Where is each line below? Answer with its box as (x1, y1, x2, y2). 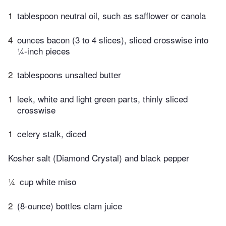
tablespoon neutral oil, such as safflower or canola (17, 9, 206, 22)
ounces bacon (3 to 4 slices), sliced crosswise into (17, 33, 208, 46)
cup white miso (20, 175, 76, 188)
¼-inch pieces (17, 44, 70, 57)
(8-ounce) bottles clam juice (17, 199, 122, 212)
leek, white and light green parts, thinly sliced (17, 92, 188, 105)
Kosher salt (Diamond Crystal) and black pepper (8, 151, 189, 164)
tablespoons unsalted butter (17, 68, 121, 81)
